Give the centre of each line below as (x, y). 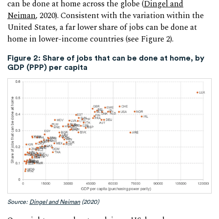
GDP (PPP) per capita (47, 67)
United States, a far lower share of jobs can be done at (102, 28)
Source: (18, 202)
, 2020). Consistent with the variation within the (120, 16)
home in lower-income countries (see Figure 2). (90, 40)
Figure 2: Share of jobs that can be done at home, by (106, 57)
